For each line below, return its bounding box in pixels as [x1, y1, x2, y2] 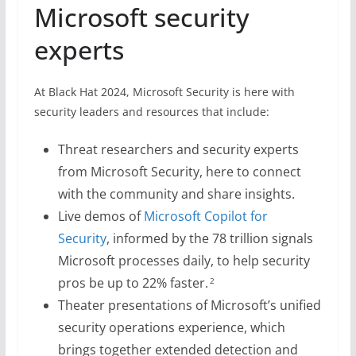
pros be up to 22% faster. [57, 274, 210, 292]
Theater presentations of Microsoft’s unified [57, 296, 321, 314]
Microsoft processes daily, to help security [57, 252, 310, 269]
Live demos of [57, 207, 144, 225]
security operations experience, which [57, 319, 285, 336]
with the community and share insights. [57, 185, 300, 203]
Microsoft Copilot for [143, 207, 268, 225]
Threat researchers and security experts [57, 141, 299, 158]
